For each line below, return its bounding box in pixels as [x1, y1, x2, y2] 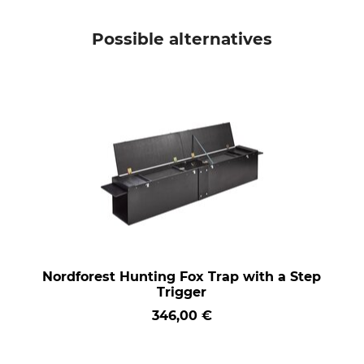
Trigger [157, 284, 207, 300]
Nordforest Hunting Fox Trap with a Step [42, 269, 322, 284]
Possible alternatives [92, 29, 272, 49]
